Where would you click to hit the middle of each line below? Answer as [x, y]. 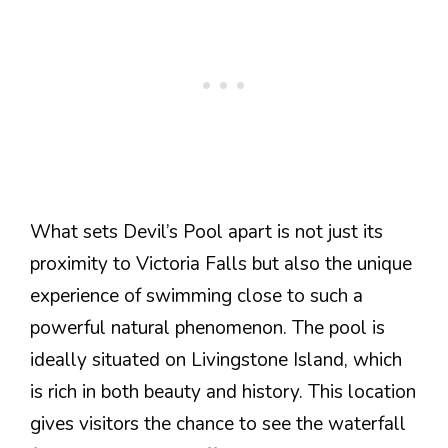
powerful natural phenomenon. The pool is [207, 328]
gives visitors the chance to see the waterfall [218, 424]
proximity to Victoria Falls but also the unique [221, 264]
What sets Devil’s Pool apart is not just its [206, 232]
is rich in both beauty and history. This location [223, 392]
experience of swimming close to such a [196, 296]
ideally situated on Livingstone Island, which [216, 360]
